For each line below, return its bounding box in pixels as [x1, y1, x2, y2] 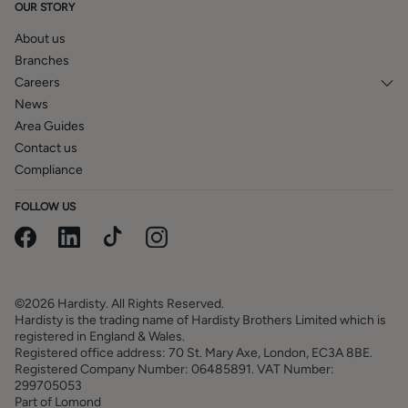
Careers [15, 75, 60, 90]
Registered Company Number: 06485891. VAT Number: [15, 362, 334, 377]
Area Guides [15, 118, 85, 134]
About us [15, 31, 66, 46]
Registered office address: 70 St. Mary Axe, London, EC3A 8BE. [15, 345, 380, 361]
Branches [15, 53, 69, 68]
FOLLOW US [15, 200, 76, 213]
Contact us [15, 140, 77, 156]
